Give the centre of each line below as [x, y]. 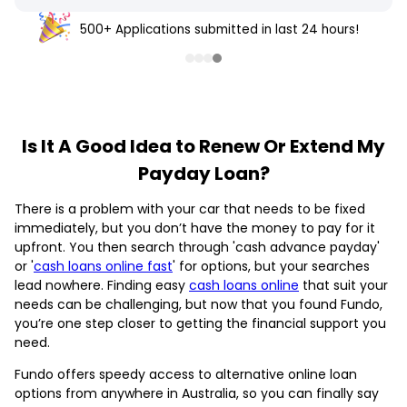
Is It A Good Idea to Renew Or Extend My [203, 146]
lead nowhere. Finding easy [102, 285]
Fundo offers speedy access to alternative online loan [186, 374]
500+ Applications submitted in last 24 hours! [219, 30]
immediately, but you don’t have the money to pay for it [195, 228]
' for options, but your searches [271, 266]
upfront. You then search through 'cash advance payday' [197, 247]
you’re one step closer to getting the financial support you [200, 323]
